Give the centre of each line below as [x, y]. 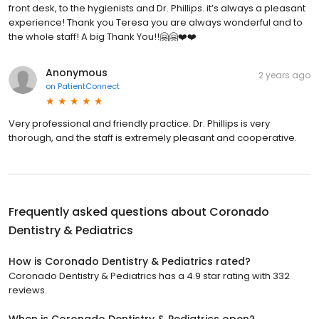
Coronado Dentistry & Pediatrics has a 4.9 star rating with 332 [149, 276]
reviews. [28, 291]
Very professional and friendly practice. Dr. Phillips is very [139, 124]
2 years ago [284, 75]
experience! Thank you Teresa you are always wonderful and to [156, 23]
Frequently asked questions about [109, 212]
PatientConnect [89, 87]
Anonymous [77, 73]
